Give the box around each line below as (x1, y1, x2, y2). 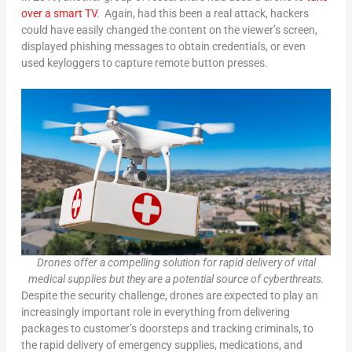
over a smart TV (20, 6, 97, 20)
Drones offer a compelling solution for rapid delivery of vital (36, 256, 316, 269)
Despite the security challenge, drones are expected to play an (20, 289, 318, 302)
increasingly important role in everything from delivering (20, 306, 290, 319)
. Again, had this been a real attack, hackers (96, 6, 309, 20)
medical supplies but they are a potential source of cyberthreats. (27, 273, 324, 286)
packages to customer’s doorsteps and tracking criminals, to (20, 322, 313, 335)
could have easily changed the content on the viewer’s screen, (20, 23, 317, 36)
